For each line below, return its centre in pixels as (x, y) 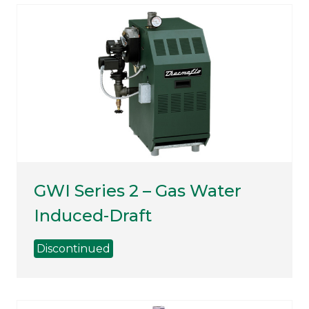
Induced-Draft (93, 216)
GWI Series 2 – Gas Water (138, 191)
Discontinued (73, 249)
